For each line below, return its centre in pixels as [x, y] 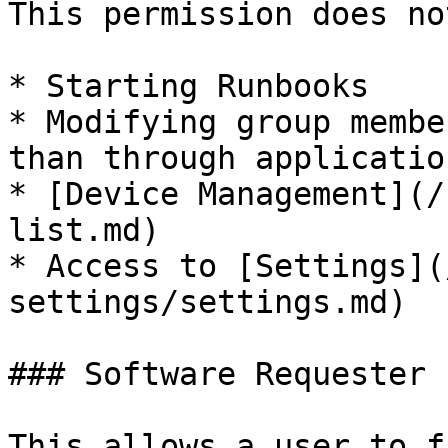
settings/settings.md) [207, 302]
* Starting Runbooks [188, 86]
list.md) [84, 230]
